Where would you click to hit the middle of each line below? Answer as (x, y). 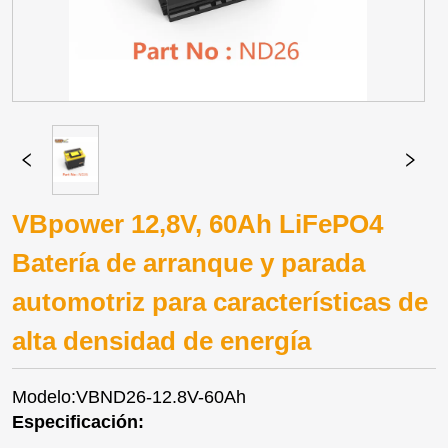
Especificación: (78, 421)
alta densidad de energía (162, 340)
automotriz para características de (220, 301)
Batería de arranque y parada (189, 262)
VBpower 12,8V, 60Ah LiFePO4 (198, 223)
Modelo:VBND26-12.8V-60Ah (129, 396)
